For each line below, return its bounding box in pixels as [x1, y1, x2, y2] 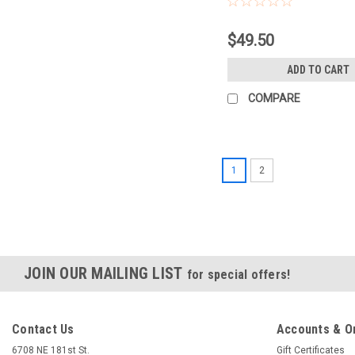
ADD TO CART [287, 63, 350, 77]
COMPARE [248, 92, 301, 105]
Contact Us [12, 322, 74, 338]
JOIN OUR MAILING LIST [24, 264, 187, 284]
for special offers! [186, 267, 291, 283]
